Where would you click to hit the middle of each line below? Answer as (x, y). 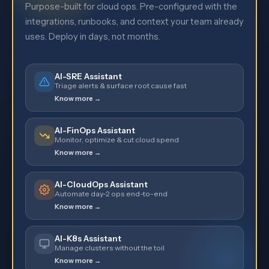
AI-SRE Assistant (88, 77)
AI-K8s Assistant (88, 239)
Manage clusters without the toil (110, 248)
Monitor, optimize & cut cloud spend (117, 140)
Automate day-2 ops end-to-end (111, 194)
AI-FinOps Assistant (95, 131)
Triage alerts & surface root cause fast (121, 86)
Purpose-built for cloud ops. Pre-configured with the (131, 7)
